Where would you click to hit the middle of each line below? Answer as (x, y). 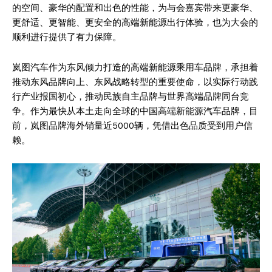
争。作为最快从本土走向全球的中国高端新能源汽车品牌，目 (135, 111)
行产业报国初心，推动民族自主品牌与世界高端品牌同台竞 (131, 96)
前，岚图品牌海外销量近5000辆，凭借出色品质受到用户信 (132, 125)
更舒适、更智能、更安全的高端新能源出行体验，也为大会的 (135, 22)
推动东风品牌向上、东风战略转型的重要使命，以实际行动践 (135, 82)
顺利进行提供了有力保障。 (67, 37)
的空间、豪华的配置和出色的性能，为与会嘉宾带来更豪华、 (135, 8)
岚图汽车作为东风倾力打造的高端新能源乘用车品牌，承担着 (135, 67)
